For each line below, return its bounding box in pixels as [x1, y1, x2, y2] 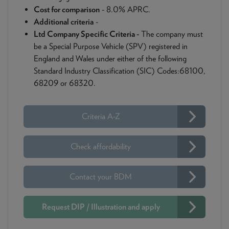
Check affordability [71, 142, 131, 151]
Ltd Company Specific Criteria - [34, 29, 141, 39]
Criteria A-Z [81, 111, 120, 121]
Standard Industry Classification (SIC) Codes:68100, [34, 66, 205, 76]
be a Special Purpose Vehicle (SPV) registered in [34, 41, 188, 51]
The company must [141, 29, 203, 39]
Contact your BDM [70, 172, 132, 181]
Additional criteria [34, 17, 94, 27]
